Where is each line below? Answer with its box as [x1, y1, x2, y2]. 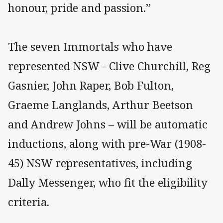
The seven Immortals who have [8, 39, 172, 55]
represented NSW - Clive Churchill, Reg [8, 58, 211, 74]
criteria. [8, 194, 49, 210]
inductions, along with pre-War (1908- [8, 136, 206, 152]
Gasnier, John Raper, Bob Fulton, [8, 78, 174, 94]
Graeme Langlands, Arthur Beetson [8, 97, 193, 113]
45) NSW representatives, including [8, 155, 192, 171]
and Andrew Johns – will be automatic [8, 116, 208, 132]
